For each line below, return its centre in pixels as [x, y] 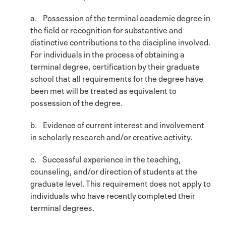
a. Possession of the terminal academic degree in [120, 17]
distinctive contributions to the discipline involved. [120, 41]
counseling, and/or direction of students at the [114, 170]
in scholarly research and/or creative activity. [111, 136]
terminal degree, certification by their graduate [115, 65]
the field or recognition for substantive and [106, 29]
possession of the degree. [76, 102]
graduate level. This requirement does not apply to [121, 182]
